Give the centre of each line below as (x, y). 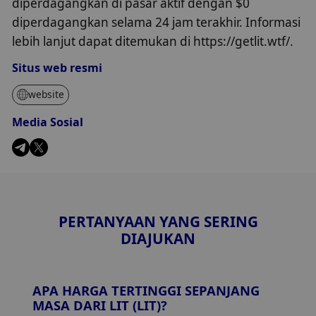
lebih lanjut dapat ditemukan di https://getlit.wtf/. (153, 42)
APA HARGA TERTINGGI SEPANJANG (146, 290)
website (47, 95)
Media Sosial (48, 122)
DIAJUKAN (158, 239)
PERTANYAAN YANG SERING (158, 222)
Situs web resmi (57, 68)
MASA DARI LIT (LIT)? (99, 305)
